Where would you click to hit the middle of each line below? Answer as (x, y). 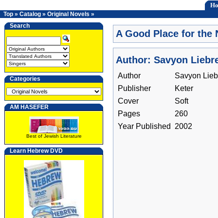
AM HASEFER (29, 107)
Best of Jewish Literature (54, 136)
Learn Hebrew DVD (36, 151)
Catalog (30, 14)
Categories (25, 79)
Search (20, 26)
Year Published (144, 126)
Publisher (134, 88)
